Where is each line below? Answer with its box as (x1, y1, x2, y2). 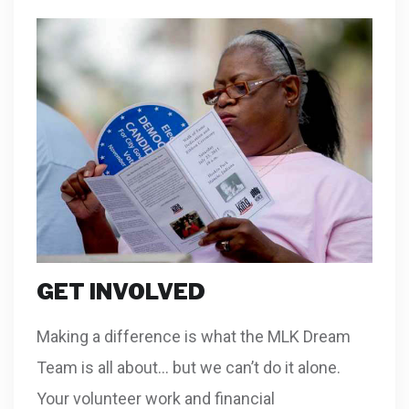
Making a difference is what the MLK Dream (37, 326, 351, 346)
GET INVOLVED (37, 278, 205, 305)
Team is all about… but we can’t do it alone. (37, 357, 341, 377)
